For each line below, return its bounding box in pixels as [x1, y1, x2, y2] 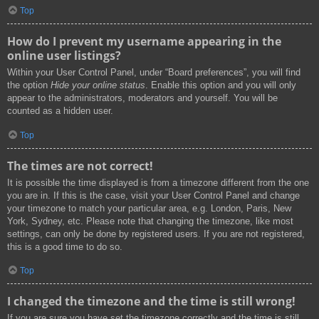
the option [7, 80, 51, 91]
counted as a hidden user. [7, 105, 113, 117]
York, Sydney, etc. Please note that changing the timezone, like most [7, 215, 293, 226]
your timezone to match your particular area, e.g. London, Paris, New [7, 202, 291, 214]
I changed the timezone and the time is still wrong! [7, 293, 296, 310]
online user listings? [7, 48, 121, 64]
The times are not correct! [7, 157, 153, 174]
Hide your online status [51, 80, 145, 91]
